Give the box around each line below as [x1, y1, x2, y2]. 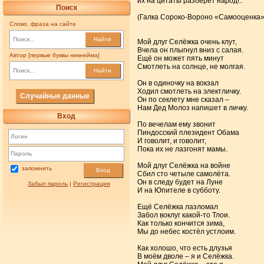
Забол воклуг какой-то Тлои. [137, 210, 230, 219]
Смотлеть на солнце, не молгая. [137, 62, 245, 71]
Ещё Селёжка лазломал [137, 202, 218, 211]
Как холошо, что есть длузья [137, 243, 232, 252]
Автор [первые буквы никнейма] [9, 51, 100, 58]
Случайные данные [19, 91, 90, 100]
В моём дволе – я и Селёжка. [137, 252, 234, 260]
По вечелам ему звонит [137, 120, 216, 128]
